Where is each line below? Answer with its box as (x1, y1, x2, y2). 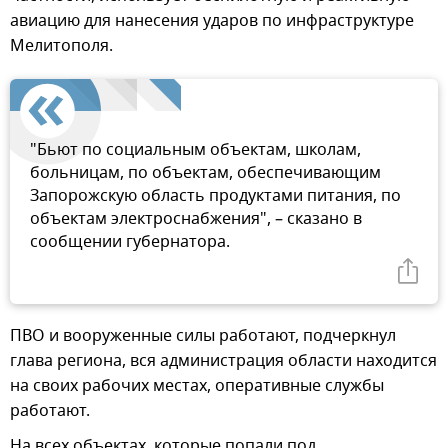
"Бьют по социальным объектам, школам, (30, 137, 361, 162)
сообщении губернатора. (30, 229, 230, 254)
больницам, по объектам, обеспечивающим (30, 160, 381, 185)
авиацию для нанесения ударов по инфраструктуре (10, 8, 414, 33)
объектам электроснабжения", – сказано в (30, 206, 362, 231)
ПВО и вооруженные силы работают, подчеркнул (10, 323, 396, 348)
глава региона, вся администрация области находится (10, 348, 437, 373)
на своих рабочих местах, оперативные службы (10, 373, 384, 398)
